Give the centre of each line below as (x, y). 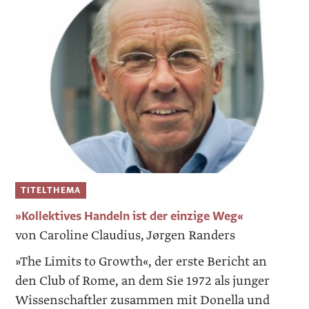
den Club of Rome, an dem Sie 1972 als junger (143, 281)
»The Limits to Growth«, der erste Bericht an (141, 261)
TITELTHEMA (51, 191)
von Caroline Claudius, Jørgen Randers (126, 235)
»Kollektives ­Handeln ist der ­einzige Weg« (130, 216)
